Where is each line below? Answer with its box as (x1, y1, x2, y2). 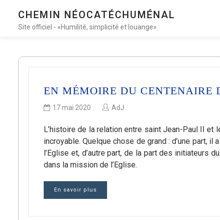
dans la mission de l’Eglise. (44, 160, 137, 170)
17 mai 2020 (53, 104, 91, 112)
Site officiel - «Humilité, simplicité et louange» (18, 23, 157, 31)
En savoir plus (54, 187, 97, 193)
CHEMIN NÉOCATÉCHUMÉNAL (18, 9, 175, 21)
